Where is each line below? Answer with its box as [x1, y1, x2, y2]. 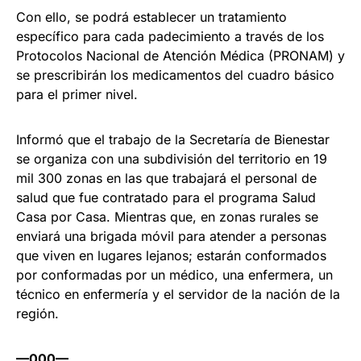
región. [16, 305, 59, 322]
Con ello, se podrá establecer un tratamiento [16, 9, 287, 26]
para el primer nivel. [16, 86, 138, 103]
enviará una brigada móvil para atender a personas [16, 228, 326, 245]
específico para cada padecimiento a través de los [16, 28, 324, 45]
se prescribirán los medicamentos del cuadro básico [16, 67, 334, 84]
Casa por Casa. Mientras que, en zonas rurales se [16, 209, 318, 226]
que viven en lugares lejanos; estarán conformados [16, 247, 326, 264]
